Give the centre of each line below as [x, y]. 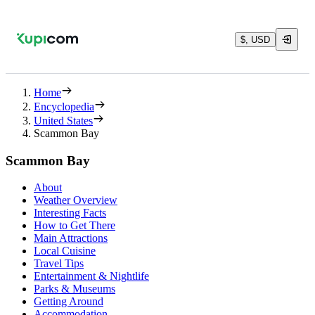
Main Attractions [71, 238]
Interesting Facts [70, 213]
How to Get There [75, 226]
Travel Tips [59, 264]
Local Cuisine [65, 251]
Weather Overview [76, 200]
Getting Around [69, 302]
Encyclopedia [64, 107]
